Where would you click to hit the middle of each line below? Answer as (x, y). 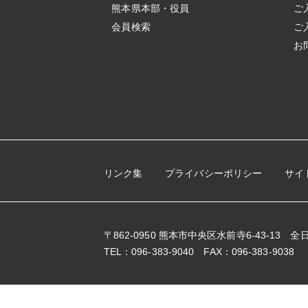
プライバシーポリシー (214, 174)
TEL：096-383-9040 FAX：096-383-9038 (199, 251)
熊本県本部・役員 (151, 9)
